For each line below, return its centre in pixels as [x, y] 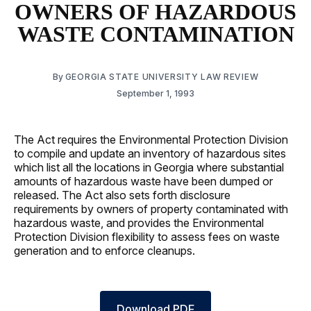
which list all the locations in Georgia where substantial [149, 167]
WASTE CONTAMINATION [155, 34]
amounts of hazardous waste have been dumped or [143, 181]
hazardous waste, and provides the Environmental [139, 222]
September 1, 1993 [155, 93]
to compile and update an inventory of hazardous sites [150, 153]
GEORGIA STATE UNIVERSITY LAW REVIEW [162, 76]
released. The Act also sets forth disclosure [122, 195]
